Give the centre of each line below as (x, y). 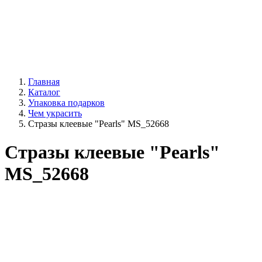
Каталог (44, 92)
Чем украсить (55, 113)
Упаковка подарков (66, 103)
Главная (44, 82)
